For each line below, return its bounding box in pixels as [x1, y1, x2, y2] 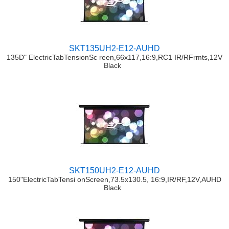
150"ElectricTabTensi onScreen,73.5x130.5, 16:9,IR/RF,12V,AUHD [8, 175, 221, 184]
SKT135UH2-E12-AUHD [69, 44, 160, 53]
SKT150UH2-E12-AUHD [69, 166, 160, 175]
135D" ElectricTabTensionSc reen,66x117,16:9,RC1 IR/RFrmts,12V [7, 53, 222, 62]
